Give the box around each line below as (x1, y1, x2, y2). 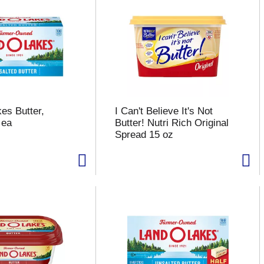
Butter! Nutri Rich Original (114, 117, 229, 128)
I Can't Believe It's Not (114, 105, 213, 117)
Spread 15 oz (114, 129, 173, 140)
